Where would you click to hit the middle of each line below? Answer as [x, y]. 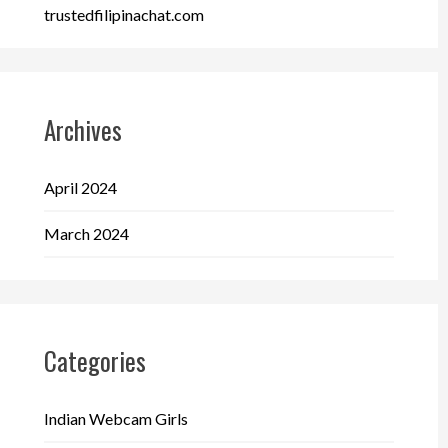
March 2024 [86, 233]
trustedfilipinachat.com [123, 14]
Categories [94, 361]
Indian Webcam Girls [115, 419]
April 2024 [80, 187]
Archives [82, 130]
